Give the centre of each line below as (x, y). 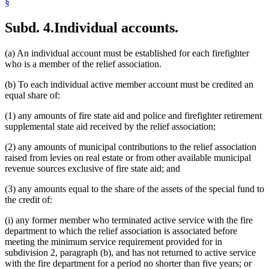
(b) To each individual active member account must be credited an (129, 84)
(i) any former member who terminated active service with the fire (129, 220)
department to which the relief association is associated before (121, 231)
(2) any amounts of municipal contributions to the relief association (131, 147)
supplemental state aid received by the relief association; (110, 126)
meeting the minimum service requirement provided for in (113, 241)
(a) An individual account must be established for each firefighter (127, 53)
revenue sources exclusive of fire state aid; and (92, 168)
